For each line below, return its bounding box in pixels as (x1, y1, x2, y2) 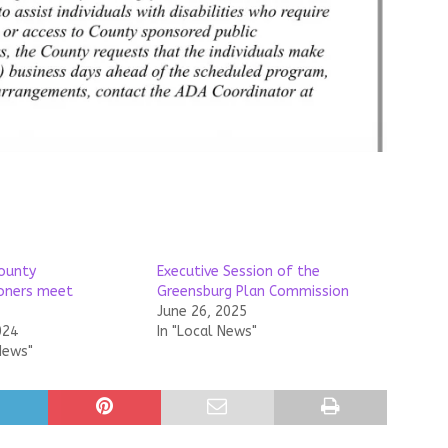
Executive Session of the (156, 262, 320, 280)
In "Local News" (156, 322, 257, 340)
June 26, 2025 (156, 302, 247, 320)
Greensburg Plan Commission (156, 282, 349, 300)
